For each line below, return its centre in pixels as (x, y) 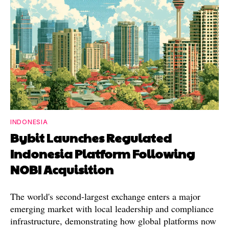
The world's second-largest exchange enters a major (105, 196)
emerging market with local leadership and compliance (112, 208)
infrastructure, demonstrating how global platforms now (113, 221)
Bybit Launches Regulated (91, 137)
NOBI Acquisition (62, 169)
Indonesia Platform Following (102, 153)
